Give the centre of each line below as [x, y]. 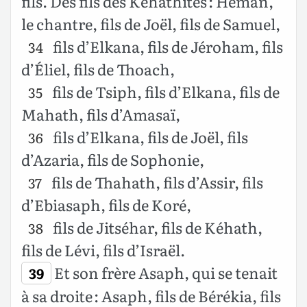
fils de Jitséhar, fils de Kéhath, [156, 227]
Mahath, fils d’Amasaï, [101, 114]
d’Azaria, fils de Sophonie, [113, 159]
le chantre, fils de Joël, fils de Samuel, [151, 23]
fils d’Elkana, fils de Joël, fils [149, 136]
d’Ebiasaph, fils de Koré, [106, 204]
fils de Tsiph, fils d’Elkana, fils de [164, 91]
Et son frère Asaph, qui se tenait [164, 272]
